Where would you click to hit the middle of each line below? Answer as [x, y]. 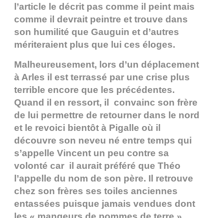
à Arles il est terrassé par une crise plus [102, 77]
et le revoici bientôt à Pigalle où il [87, 128]
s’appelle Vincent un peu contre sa [91, 153]
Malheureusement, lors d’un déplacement [107, 65]
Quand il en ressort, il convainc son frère [106, 103]
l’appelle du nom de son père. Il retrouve [104, 179]
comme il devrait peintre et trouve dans [101, 19]
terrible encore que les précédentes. [94, 90]
